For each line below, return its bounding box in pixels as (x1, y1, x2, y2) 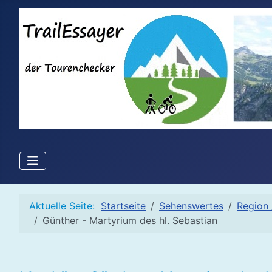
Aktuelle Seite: (29, 200, 101, 212)
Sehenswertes (159, 200, 223, 212)
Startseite (101, 200, 146, 212)
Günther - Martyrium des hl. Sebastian (42, 214, 217, 227)
